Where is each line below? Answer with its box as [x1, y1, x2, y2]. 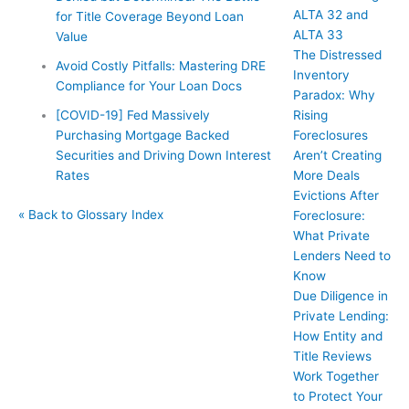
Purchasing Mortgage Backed [56, 128, 230, 143]
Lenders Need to [292, 247, 391, 263]
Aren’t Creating [292, 147, 382, 163]
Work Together [292, 368, 379, 383]
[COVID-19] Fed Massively [56, 108, 211, 123]
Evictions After [292, 187, 379, 203]
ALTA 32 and [292, 6, 368, 22]
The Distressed [292, 47, 382, 62]
